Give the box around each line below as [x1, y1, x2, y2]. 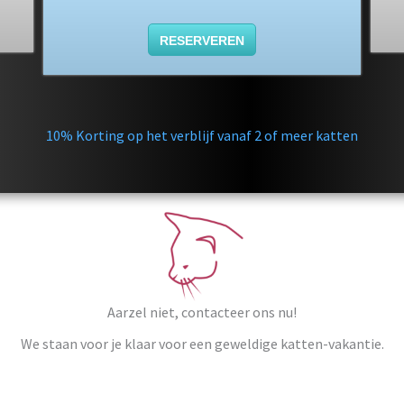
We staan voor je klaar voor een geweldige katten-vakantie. [20, 334, 384, 353]
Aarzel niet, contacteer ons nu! [107, 302, 297, 321]
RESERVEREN [159, 32, 244, 48]
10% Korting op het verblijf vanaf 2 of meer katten [46, 126, 358, 144]
